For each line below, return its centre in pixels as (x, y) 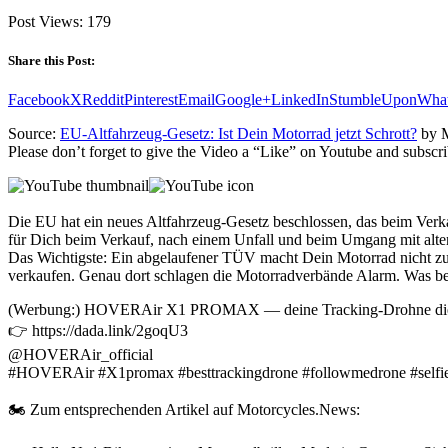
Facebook (39, 100)
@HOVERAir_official (80, 355)
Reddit (103, 100)
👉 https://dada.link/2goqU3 (98, 331)
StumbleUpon (373, 100)
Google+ (243, 100)
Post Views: (45, 21)
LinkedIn (300, 100)
